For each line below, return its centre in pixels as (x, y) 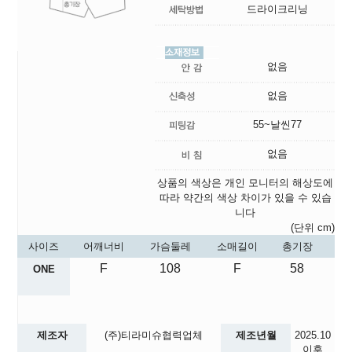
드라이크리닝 (277, 9)
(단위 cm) (313, 227)
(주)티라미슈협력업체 (154, 335)
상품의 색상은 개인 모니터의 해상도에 (245, 182)
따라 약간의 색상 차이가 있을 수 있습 (245, 197)
